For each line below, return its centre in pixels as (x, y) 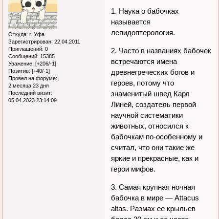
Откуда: (18, 34)
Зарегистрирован (30, 42)
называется (131, 22)
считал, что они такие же (153, 147)
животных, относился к (150, 126)
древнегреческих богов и (153, 72)
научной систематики (147, 115)
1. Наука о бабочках (145, 11)
